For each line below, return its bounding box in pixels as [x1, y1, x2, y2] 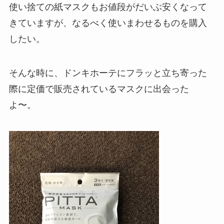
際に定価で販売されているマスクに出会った [8, 83, 189, 94]
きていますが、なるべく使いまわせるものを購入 [8, 17, 207, 28]
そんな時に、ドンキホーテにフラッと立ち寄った [8, 67, 207, 78]
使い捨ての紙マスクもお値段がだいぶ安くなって [8, 1, 207, 12]
